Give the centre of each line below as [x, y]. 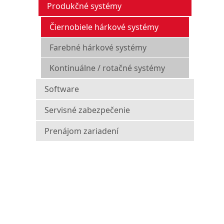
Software [62, 89]
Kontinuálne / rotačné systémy [107, 68]
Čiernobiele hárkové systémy [104, 27]
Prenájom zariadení [81, 131]
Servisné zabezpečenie [87, 110]
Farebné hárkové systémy [98, 47]
